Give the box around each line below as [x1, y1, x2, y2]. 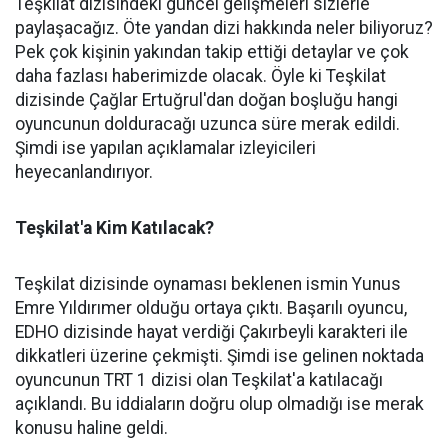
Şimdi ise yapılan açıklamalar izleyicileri [15, 138, 316, 158]
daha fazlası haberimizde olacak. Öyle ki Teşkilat [15, 66, 386, 86]
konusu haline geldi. [15, 418, 168, 438]
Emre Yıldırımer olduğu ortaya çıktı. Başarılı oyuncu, [15, 298, 407, 318]
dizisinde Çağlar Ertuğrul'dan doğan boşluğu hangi [15, 90, 398, 110]
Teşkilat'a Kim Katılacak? [15, 218, 214, 238]
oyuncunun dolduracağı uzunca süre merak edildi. [15, 114, 400, 134]
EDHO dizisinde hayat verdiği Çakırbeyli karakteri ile [15, 322, 408, 342]
